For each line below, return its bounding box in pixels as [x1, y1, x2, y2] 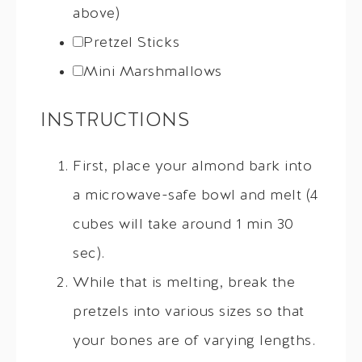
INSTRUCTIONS [40, 110, 190, 132]
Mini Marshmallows [83, 64, 222, 80]
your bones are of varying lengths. [73, 333, 315, 349]
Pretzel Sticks [83, 35, 179, 51]
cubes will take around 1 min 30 [73, 217, 294, 233]
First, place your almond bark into [73, 158, 312, 175]
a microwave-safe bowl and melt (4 [73, 187, 318, 204]
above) [73, 6, 120, 22]
